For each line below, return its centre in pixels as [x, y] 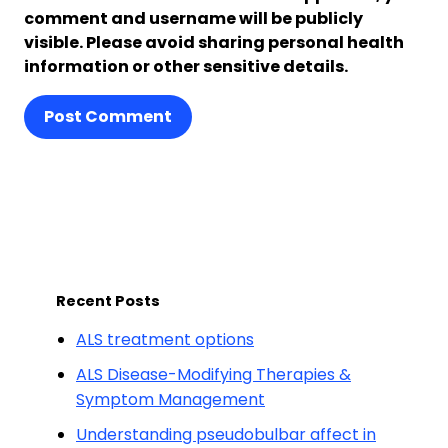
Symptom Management [170, 400]
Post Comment [108, 117]
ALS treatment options [165, 340]
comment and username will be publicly [193, 19]
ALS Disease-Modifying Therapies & [213, 375]
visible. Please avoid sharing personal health [214, 43]
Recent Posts [108, 301]
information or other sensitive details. [186, 67]
